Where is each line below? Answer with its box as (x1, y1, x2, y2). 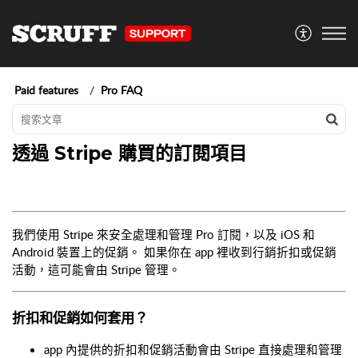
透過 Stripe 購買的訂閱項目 (12, 142, 247, 165)
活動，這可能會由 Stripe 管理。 (12, 261, 181, 277)
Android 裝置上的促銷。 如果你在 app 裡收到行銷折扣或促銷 (12, 244, 336, 260)
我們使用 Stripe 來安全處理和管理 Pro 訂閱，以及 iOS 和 (12, 226, 315, 242)
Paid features (14, 82, 78, 97)
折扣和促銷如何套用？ (12, 307, 148, 327)
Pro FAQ (101, 82, 142, 97)
